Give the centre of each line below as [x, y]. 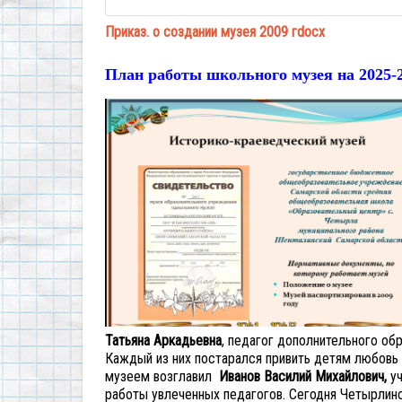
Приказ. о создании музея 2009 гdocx [215, 32]
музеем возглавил [162, 377]
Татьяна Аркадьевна [163, 341]
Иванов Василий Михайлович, [303, 377]
